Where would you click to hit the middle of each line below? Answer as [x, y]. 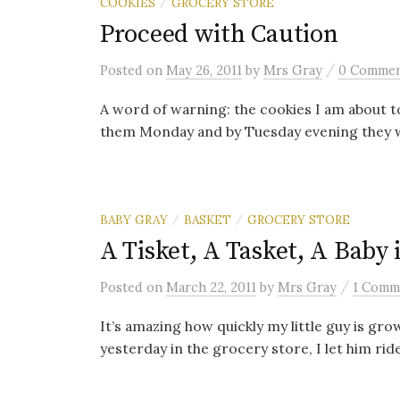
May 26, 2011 [204, 70]
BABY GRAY [134, 220]
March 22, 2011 [211, 287]
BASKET [208, 220]
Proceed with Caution [219, 34]
